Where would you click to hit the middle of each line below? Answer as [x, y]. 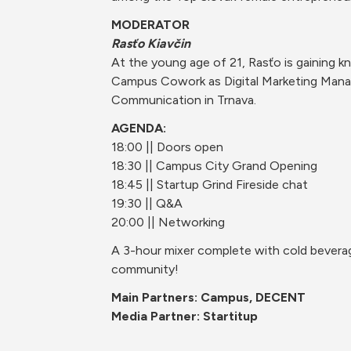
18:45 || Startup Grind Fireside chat [210, 185]
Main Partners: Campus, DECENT [208, 297]
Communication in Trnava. [184, 100]
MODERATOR [150, 25]
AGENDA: [139, 128]
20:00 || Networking [168, 222]
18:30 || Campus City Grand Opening [214, 166]
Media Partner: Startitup [185, 316]
